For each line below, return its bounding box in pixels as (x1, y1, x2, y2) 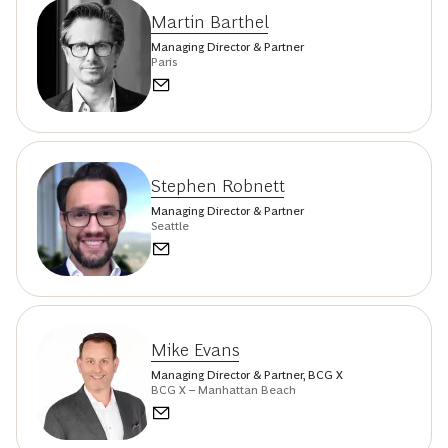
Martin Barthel (151, 11, 269, 32)
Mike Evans (151, 339, 240, 360)
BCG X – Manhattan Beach (151, 382, 296, 397)
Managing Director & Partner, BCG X (151, 367, 343, 382)
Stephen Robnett (151, 175, 285, 196)
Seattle (151, 218, 189, 233)
